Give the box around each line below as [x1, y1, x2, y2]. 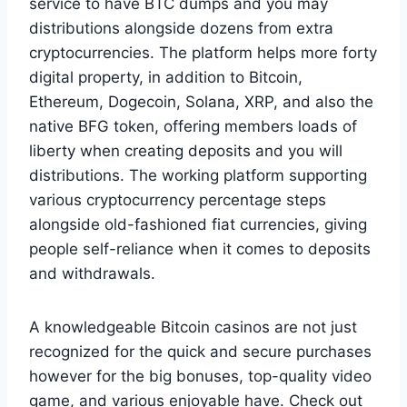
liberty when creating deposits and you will [29, 141, 342, 160]
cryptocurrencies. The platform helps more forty [29, 43, 377, 62]
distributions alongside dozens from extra [29, 18, 333, 37]
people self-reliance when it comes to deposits [29, 239, 371, 258]
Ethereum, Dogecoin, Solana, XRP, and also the [29, 92, 373, 111]
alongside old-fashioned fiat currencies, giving [29, 214, 367, 233]
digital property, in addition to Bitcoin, [29, 67, 303, 86]
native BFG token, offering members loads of [29, 116, 357, 135]
